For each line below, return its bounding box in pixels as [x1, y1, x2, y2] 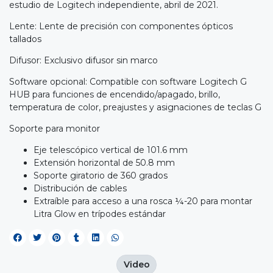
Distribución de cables [34, 182, 127, 194]
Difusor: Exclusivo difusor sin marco [9, 54, 158, 66]
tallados [9, 33, 41, 44]
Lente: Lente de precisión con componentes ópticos [9, 20, 233, 32]
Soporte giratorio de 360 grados [34, 169, 168, 181]
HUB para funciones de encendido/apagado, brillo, [9, 88, 220, 100]
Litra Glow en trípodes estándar [34, 208, 166, 219]
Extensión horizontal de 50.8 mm [34, 157, 175, 168]
